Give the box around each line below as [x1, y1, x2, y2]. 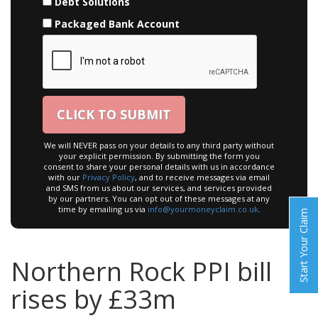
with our [48, 172, 82, 183]
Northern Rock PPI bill [11, 254, 272, 290]
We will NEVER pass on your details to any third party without [44, 140, 274, 151]
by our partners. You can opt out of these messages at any [48, 193, 270, 204]
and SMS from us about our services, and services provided [46, 182, 272, 194]
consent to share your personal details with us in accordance [43, 161, 275, 172]
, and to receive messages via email [135, 172, 270, 183]
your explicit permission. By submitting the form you [58, 150, 260, 162]
